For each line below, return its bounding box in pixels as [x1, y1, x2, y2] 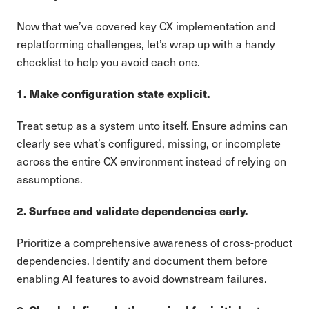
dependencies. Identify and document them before [17, 253, 268, 268]
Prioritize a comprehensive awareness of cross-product [17, 235, 292, 250]
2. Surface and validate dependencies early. [17, 203, 248, 219]
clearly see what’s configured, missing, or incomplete [17, 136, 281, 150]
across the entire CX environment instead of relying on [17, 154, 286, 168]
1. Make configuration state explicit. [17, 86, 210, 101]
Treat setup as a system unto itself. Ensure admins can [17, 118, 288, 132]
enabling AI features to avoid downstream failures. [17, 271, 267, 286]
